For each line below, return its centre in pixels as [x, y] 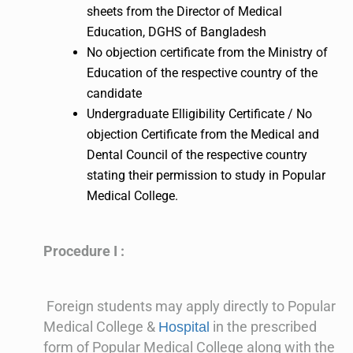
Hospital [184, 327]
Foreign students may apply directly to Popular [191, 307]
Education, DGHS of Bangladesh [176, 32]
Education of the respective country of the [202, 73]
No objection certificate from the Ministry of [207, 53]
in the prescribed [263, 327]
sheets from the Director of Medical [184, 12]
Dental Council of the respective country [197, 155]
